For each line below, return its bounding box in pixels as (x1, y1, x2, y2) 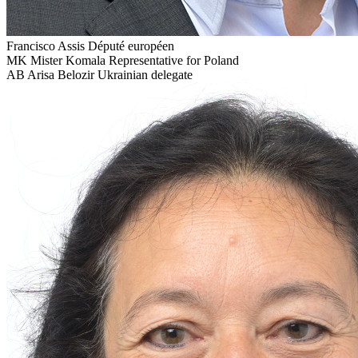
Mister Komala (30, 53, 105, 67)
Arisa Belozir (27, 67, 94, 82)
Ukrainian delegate (97, 67, 193, 82)
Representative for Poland (109, 53, 239, 67)
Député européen (88, 38, 174, 53)
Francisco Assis (6, 38, 85, 53)
